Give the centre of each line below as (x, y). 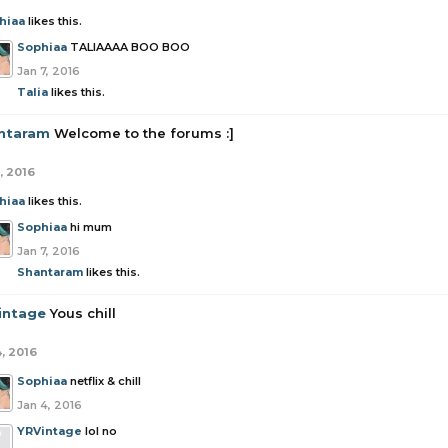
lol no (101, 431)
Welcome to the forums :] (144, 133)
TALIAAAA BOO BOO (130, 47)
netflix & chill (105, 381)
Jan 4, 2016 (49, 405)
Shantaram (50, 272)
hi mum (91, 227)
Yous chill (83, 313)
